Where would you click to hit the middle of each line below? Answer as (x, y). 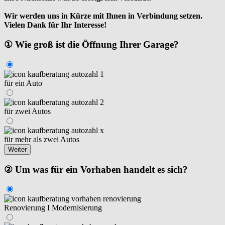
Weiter (17, 149)
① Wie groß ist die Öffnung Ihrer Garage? (91, 45)
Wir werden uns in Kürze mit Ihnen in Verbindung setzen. (103, 16)
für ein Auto (23, 83)
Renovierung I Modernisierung (53, 208)
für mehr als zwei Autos (42, 139)
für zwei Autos (27, 111)
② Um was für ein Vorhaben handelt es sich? (96, 169)
